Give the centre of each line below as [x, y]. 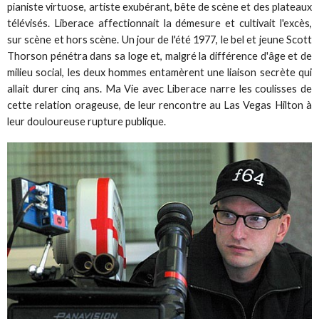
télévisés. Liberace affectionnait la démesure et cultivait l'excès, [159, 23]
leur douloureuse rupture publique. [87, 122]
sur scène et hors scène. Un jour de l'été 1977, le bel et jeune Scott [159, 40]
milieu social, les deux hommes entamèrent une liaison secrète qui [159, 73]
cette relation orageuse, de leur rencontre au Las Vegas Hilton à [159, 105]
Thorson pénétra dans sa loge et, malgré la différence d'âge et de [159, 56]
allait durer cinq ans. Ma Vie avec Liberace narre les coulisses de [159, 89]
